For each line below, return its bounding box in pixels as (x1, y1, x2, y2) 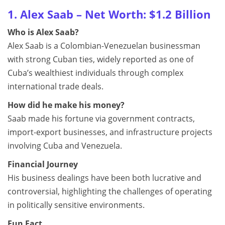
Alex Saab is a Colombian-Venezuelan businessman (8, 40, 200, 51)
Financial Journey (8, 159, 78, 170)
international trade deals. (8, 81, 103, 92)
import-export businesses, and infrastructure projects (8, 127, 212, 138)
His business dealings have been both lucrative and (8, 172, 201, 183)
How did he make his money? (8, 99, 125, 110)
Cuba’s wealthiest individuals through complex (8, 67, 183, 78)
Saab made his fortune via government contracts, (8, 113, 195, 124)
